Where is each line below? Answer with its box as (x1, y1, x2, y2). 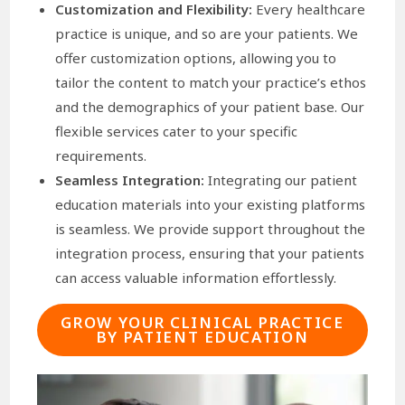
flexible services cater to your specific (55, 121, 298, 140)
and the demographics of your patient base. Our (55, 97, 365, 116)
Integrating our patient (204, 170, 358, 189)
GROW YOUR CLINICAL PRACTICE (61, 312, 344, 334)
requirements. (55, 146, 147, 165)
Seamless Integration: (55, 170, 205, 189)
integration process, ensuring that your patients (55, 243, 365, 262)
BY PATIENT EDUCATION (96, 326, 309, 348)
